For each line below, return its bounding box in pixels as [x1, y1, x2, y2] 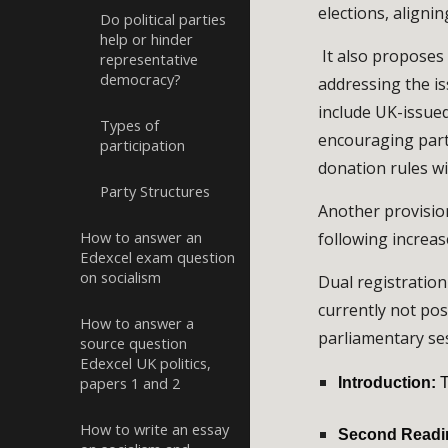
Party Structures [100, 181, 210, 201]
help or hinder [100, 29, 193, 49]
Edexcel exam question [80, 247, 235, 267]
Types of [100, 115, 159, 135]
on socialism [80, 267, 161, 287]
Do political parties [100, 9, 226, 29]
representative [100, 49, 198, 69]
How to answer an [80, 227, 202, 247]
